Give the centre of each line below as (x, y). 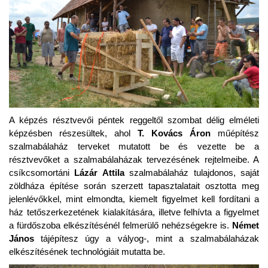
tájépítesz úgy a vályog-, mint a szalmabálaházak (147, 238)
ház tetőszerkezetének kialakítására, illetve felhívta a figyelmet (134, 212)
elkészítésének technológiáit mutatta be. (87, 251)
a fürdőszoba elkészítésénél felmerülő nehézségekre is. (121, 225)
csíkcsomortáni (42, 172)
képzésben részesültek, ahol (73, 133)
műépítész (235, 133)
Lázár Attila (99, 172)
